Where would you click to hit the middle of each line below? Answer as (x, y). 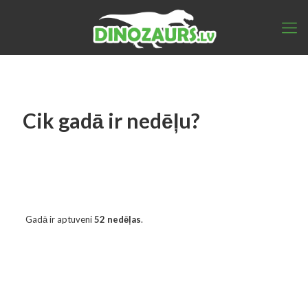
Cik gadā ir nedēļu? (111, 120)
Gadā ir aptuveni (59, 219)
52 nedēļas (117, 219)
